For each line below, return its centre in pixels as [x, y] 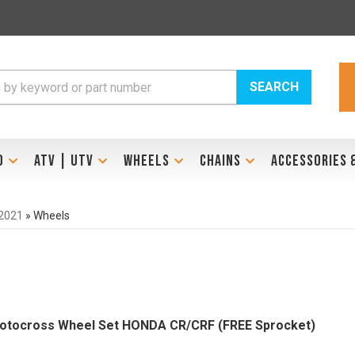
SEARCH [275, 87]
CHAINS [220, 161]
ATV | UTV [63, 161]
